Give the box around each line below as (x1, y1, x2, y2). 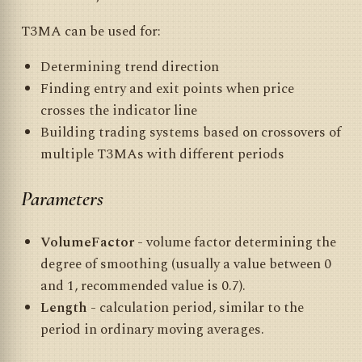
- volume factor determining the (133, 231, 336, 253)
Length (40, 297, 87, 318)
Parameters (21, 185, 103, 211)
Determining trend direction (40, 56, 219, 78)
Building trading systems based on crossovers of (40, 121, 341, 143)
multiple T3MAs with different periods (40, 143, 284, 165)
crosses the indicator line (40, 99, 197, 121)
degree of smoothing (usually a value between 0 (40, 253, 331, 275)
